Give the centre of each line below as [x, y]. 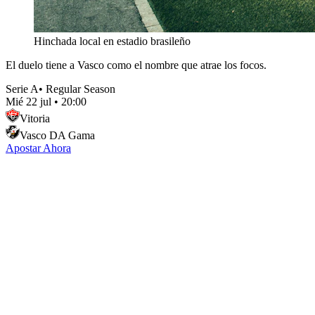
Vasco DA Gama [57, 135]
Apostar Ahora [38, 148]
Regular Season [81, 89]
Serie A [22, 89]
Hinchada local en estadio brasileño [112, 41]
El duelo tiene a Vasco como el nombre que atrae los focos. [136, 65]
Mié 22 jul [28, 101]
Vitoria [35, 118]
